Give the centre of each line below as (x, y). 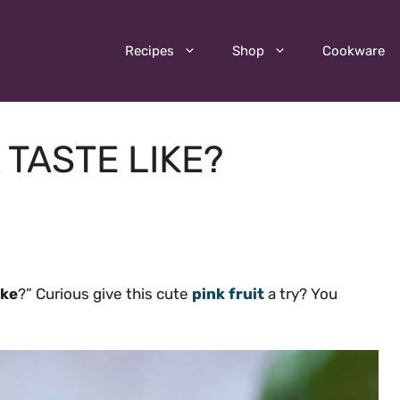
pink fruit (228, 293)
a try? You (301, 293)
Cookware (354, 51)
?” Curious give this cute (105, 293)
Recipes (150, 51)
